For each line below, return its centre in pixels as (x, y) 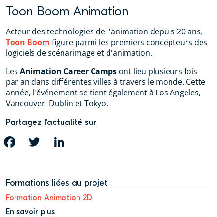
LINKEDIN (83, 142)
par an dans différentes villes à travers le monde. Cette (106, 82)
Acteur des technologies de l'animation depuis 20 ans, (104, 31)
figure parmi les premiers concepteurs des (129, 42)
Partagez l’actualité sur (51, 122)
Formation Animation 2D (49, 197)
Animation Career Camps (68, 71)
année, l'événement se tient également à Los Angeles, (103, 92)
